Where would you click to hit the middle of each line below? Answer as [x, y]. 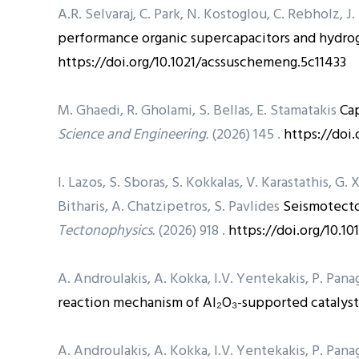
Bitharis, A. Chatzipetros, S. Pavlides [170, 207]
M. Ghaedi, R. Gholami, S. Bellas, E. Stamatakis [199, 111]
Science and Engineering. [133, 135]
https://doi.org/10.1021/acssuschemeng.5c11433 [202, 63]
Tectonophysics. [106, 231]
